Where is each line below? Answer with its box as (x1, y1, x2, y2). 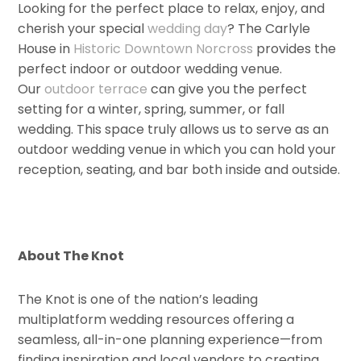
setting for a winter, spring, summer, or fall (18, 99, 285, 118)
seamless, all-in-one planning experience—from (18, 330, 323, 349)
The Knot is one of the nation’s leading (18, 289, 259, 309)
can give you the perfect (147, 79, 308, 98)
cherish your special (18, 19, 148, 38)
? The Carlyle (227, 19, 311, 38)
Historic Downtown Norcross (73, 39, 254, 58)
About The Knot (18, 247, 125, 266)
